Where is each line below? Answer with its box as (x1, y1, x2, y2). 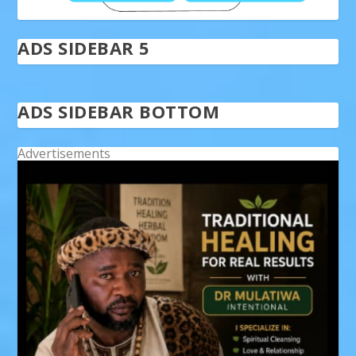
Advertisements (17, 144, 111, 162)
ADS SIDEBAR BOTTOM (17, 99, 220, 123)
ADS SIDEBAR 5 (17, 35, 150, 60)
